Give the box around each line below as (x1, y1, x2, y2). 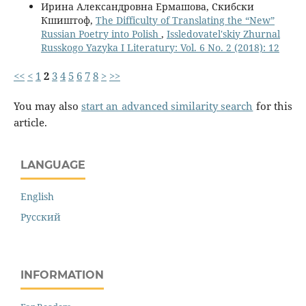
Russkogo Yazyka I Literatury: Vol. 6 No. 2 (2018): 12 (40, 41, 279, 55)
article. (13, 115, 47, 130)
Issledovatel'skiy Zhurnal (166, 27, 280, 41)
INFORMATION (20, 268, 104, 282)
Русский (20, 210, 61, 224)
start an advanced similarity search (81, 99, 253, 114)
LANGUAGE (20, 158, 85, 172)
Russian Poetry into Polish (40, 27, 161, 41)
